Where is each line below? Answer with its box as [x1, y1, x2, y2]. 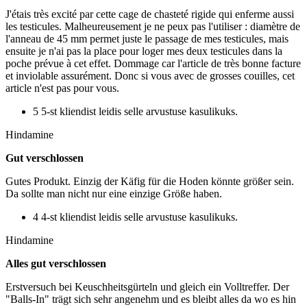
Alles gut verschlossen [5, 258, 106, 270]
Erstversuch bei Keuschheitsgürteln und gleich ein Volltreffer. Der [5, 281, 289, 293]
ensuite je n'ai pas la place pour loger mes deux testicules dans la [5, 45, 282, 58]
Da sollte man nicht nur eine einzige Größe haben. [5, 188, 222, 200]
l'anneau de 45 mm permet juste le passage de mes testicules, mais [5, 33, 288, 45]
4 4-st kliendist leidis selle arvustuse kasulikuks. [33, 211, 238, 223]
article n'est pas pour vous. [5, 82, 119, 95]
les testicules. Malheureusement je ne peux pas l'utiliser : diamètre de [5, 21, 300, 33]
